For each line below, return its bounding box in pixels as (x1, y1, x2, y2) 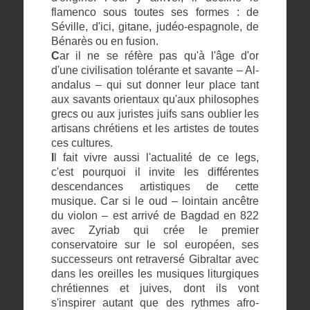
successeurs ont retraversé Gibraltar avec (51, 253, 259, 265)
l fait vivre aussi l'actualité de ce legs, (53, 151, 259, 163)
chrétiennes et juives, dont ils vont (51, 282, 259, 294)
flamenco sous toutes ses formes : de (51, 6, 259, 18)
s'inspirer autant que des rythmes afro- (51, 296, 259, 309)
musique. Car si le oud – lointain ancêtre (51, 194, 259, 207)
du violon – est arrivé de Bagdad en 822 (51, 209, 259, 221)
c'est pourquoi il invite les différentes (51, 165, 259, 178)
